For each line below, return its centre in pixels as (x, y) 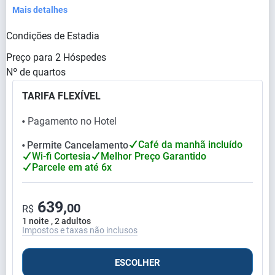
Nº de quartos (36, 72)
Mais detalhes (40, 10)
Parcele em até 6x (72, 168)
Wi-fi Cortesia (61, 157)
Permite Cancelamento (78, 145)
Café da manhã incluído (190, 145)
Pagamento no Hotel (72, 122)
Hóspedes (85, 58)
